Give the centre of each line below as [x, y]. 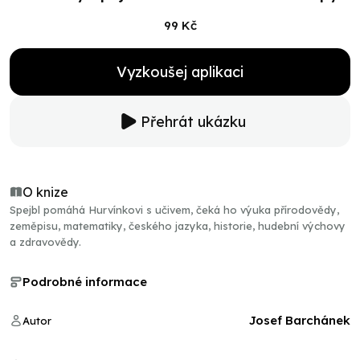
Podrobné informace [85, 282]
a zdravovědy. [45, 242]
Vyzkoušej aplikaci [180, 72]
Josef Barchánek [300, 320]
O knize [45, 192]
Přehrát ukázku [193, 121]
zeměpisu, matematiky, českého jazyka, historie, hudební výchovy [178, 226]
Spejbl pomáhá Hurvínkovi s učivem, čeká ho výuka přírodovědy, [174, 210]
